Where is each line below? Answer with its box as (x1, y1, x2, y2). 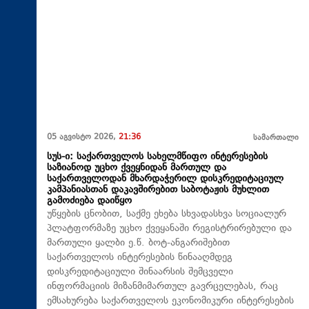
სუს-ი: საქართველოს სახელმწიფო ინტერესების (47, 149, 268, 164)
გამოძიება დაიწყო (47, 193, 132, 208)
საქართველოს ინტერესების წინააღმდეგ (47, 250, 232, 265)
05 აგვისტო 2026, (47, 131, 119, 143)
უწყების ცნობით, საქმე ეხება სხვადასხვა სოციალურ (47, 206, 286, 221)
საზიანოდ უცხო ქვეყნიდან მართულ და (47, 160, 226, 175)
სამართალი (253, 132, 299, 144)
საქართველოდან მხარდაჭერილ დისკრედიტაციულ (47, 171, 283, 186)
